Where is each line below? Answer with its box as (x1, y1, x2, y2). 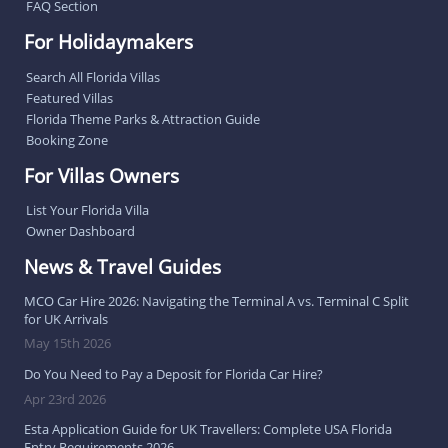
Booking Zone (26, 130, 108, 149)
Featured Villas (26, 88, 113, 107)
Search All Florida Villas (26, 67, 160, 86)
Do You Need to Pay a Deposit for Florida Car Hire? (24, 365, 323, 384)
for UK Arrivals (24, 309, 108, 328)
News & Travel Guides (24, 253, 221, 281)
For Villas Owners (24, 161, 179, 189)
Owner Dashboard (26, 222, 135, 241)
